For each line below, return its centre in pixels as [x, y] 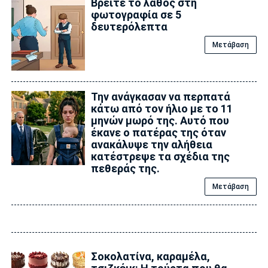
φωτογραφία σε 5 [136, 15]
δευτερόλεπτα [129, 27]
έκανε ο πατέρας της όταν [158, 133]
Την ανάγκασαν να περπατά [160, 97]
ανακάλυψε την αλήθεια [151, 145]
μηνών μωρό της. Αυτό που [160, 121]
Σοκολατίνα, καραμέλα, [150, 257]
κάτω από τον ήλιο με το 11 [162, 109]
